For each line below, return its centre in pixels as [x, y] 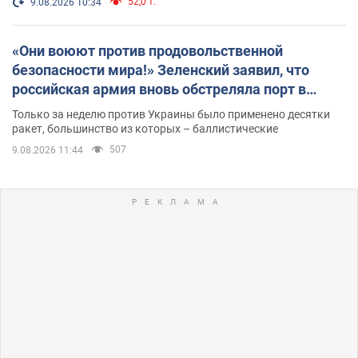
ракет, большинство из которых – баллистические [145, 128]
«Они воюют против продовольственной [147, 50]
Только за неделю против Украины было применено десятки [171, 114]
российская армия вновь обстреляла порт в [159, 89]
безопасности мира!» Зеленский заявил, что [161, 70]
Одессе [36, 108]
